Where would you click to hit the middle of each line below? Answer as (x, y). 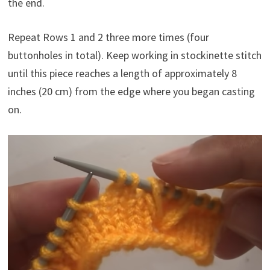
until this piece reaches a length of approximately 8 (122, 73)
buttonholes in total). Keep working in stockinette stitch (134, 55)
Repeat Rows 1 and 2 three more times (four (108, 37)
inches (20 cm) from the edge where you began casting (131, 91)
